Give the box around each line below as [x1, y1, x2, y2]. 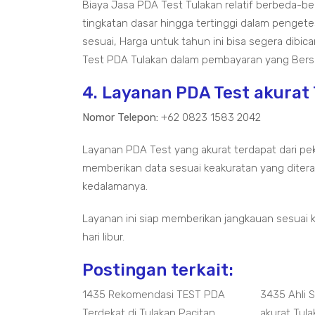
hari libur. [82, 231, 124, 243]
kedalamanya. [82, 180, 148, 193]
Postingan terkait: [82, 260, 233, 280]
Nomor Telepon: [82, 111, 158, 124]
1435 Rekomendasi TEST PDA [82, 288, 225, 301]
